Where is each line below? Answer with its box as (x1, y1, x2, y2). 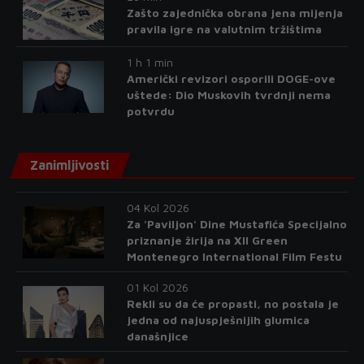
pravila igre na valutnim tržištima (126, 22, 322, 37)
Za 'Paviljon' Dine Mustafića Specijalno (126, 217, 347, 232)
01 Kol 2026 (126, 280, 188, 295)
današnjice (126, 329, 188, 344)
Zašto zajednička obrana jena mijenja (126, 6, 343, 20)
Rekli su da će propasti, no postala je (126, 297, 339, 311)
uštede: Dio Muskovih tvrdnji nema (126, 88, 331, 102)
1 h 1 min (126, 55, 173, 70)
